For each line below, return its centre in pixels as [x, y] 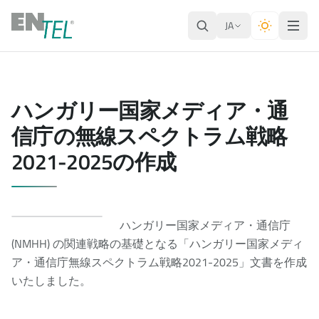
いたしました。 [51, 281]
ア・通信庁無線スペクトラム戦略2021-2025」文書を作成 [159, 262]
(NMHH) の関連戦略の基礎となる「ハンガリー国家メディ [157, 244]
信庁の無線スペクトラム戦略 [150, 136]
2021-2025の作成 [94, 162]
